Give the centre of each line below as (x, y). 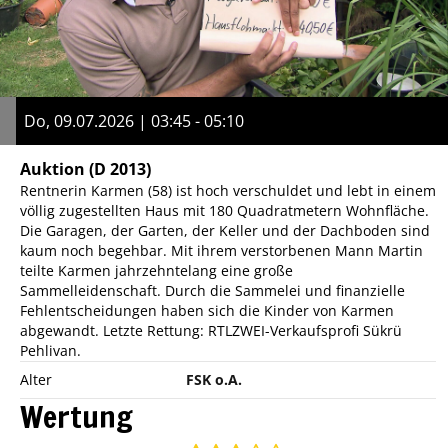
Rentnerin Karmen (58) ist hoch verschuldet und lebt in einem (228, 190)
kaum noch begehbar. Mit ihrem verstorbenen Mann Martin (221, 250)
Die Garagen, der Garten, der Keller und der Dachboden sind (225, 230)
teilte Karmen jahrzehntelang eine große (156, 270)
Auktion (52, 168)
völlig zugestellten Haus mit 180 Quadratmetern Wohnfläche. (224, 210)
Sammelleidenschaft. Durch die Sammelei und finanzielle (212, 290)
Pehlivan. (50, 350)
